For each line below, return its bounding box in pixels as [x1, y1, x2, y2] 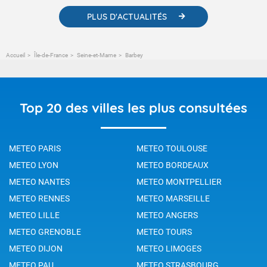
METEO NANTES [9, 176, 70, 187]
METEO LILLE [9, 210, 60, 220]
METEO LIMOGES [136, 243, 201, 253]
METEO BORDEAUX [136, 160, 209, 170]
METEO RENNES [9, 193, 70, 203]
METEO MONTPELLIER [136, 176, 222, 187]
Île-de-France [34, 51, 68, 58]
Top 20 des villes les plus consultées [20, 99, 247, 116]
